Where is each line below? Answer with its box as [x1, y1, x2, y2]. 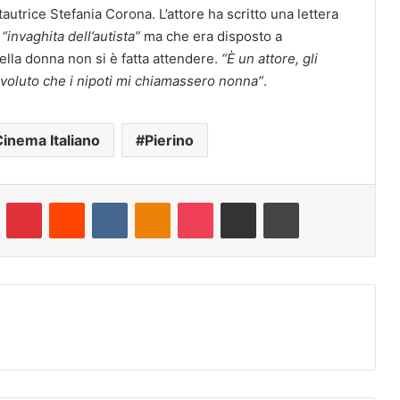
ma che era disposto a [140, 27, 282, 45]
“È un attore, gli [221, 49, 318, 67]
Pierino [145, 130, 194, 149]
